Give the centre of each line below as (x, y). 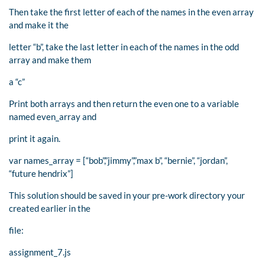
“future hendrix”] (41, 173)
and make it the (39, 25)
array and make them (50, 59)
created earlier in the (50, 208)
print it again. (35, 138)
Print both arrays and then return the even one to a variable (124, 103)
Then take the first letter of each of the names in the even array (131, 12)
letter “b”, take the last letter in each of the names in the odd (124, 46)
